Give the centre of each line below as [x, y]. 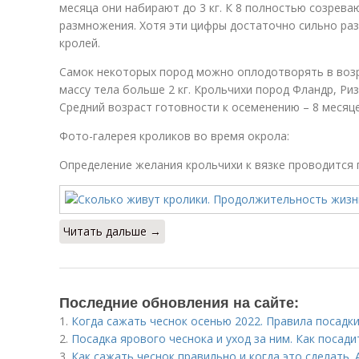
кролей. [80, 43]
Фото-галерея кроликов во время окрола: [174, 136]
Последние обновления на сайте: [179, 302]
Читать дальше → [112, 231]
